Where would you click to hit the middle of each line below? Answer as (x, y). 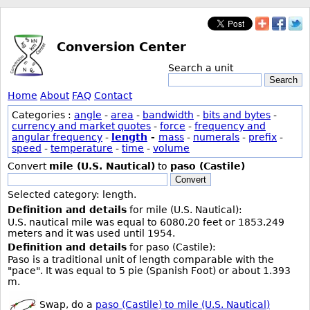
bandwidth (168, 115)
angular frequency (57, 137)
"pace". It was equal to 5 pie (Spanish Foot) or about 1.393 (149, 271)
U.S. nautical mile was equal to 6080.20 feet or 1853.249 (146, 222)
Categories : (43, 115)
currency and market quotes (81, 126)
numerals (216, 137)
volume (171, 148)
